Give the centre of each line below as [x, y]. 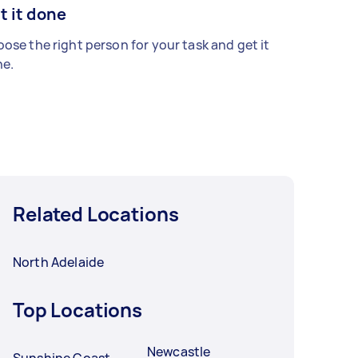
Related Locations [96, 214]
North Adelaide [59, 263]
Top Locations [78, 310]
